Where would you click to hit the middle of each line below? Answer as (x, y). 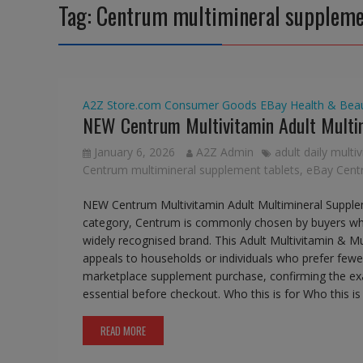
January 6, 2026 (135, 152)
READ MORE (123, 331)
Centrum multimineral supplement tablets (191, 170)
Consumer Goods (211, 105)
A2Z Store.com (122, 105)
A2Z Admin (225, 152)
